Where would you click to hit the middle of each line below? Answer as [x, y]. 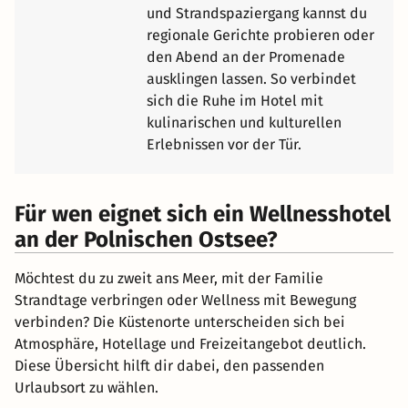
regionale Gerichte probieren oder [260, 35]
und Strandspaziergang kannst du [257, 13]
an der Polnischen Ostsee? [146, 239]
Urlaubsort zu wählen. [87, 387]
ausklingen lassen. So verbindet [251, 78]
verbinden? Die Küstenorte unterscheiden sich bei [180, 321]
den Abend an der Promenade [246, 56]
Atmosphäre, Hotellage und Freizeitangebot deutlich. [190, 343]
